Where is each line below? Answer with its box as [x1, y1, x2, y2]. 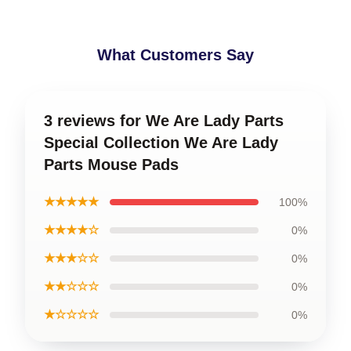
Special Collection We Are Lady [44, 134, 278, 152]
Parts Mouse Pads [44, 156, 179, 174]
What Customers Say [97, 46, 254, 64]
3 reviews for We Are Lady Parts [44, 112, 284, 130]
